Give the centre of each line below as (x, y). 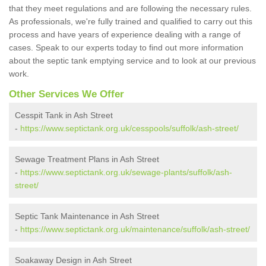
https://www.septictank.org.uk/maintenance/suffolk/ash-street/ (135, 229)
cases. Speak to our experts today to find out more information (126, 48)
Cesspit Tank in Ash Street (64, 115)
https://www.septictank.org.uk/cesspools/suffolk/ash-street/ (129, 129)
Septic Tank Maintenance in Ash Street (87, 216)
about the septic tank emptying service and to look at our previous (132, 61)
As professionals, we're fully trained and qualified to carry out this (131, 22)
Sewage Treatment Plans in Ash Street (87, 159)
